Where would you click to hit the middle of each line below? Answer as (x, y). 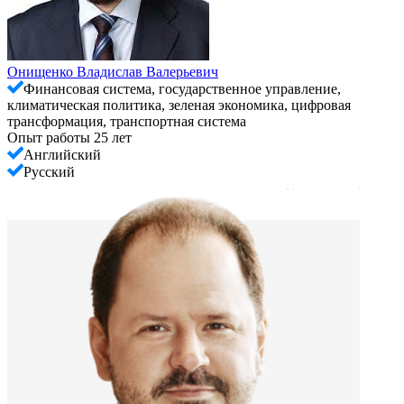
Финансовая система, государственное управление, (182, 88)
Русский (49, 171)
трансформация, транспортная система (127, 121)
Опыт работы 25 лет (69, 137)
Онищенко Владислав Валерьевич (113, 71)
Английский (62, 154)
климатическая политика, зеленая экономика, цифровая (179, 105)
